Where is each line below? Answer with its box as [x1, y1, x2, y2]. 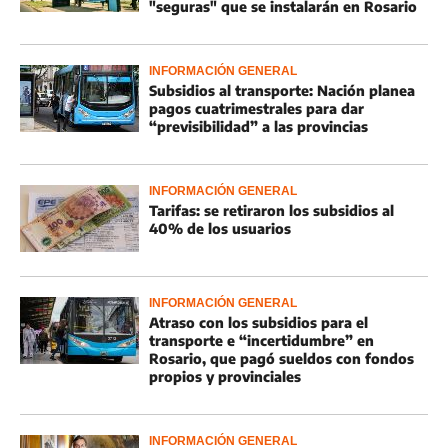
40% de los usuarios [149, 220, 291, 237]
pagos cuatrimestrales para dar [149, 100, 364, 117]
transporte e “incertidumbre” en [149, 332, 374, 349]
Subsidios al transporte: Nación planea [149, 82, 415, 99]
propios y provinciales [149, 368, 301, 385]
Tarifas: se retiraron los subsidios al [149, 202, 394, 219]
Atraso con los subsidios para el [149, 314, 368, 331]
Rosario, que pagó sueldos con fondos [149, 350, 414, 367]
